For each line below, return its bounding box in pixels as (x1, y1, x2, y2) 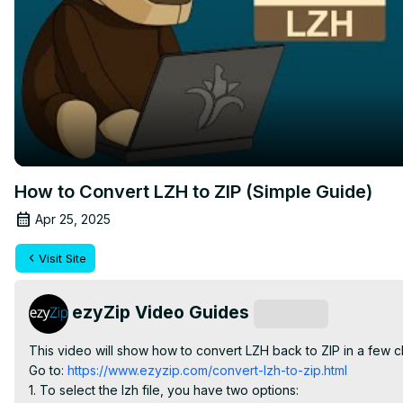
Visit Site (39, 250, 86, 265)
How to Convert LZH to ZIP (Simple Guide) (14, 180, 372, 202)
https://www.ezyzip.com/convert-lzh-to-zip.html (64, 362, 347, 378)
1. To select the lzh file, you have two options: (29, 381, 299, 398)
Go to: (29, 362, 64, 378)
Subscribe (263, 306, 319, 321)
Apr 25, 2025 (35, 210, 111, 227)
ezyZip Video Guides (72, 300, 249, 323)
